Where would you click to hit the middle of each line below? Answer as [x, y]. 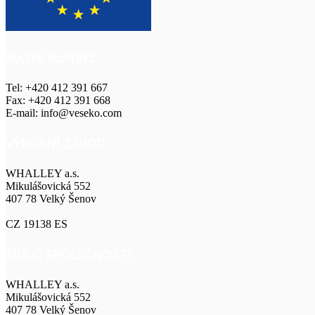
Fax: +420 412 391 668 [58, 100]
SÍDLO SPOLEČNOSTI [68, 254]
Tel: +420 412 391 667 [57, 87]
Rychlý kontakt [50, 57]
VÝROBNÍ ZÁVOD [56, 143]
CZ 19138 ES [37, 224]
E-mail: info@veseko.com [64, 112]
